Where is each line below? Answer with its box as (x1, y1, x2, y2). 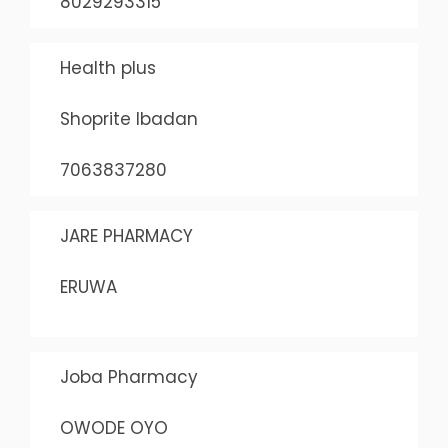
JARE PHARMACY (59, 224, 193, 248)
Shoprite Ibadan (59, 107, 198, 131)
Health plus (59, 56, 156, 80)
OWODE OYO (59, 416, 168, 440)
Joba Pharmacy (59, 365, 198, 389)
